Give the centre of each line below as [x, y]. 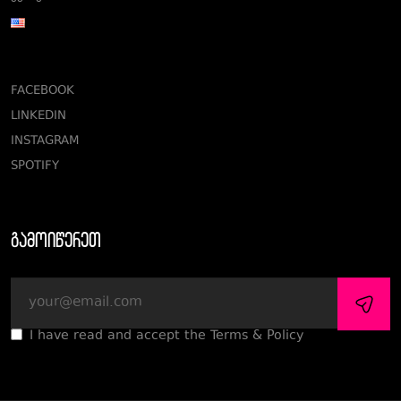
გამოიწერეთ [56, 240]
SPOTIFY [35, 166]
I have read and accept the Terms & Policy [166, 336]
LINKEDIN [38, 116]
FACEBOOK [43, 91]
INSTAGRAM [45, 141]
